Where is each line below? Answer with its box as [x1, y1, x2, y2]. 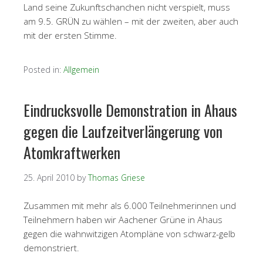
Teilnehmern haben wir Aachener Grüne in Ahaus [23, 214, 222, 225]
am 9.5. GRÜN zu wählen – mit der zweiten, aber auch [23, 15, 238, 27]
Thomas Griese [88, 172, 145, 183]
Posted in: [23, 64, 63, 75]
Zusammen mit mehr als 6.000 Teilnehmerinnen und [23, 200, 236, 211]
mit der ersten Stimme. [23, 29, 117, 41]
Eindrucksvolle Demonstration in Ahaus [23, 99, 237, 122]
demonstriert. [23, 242, 79, 254]
